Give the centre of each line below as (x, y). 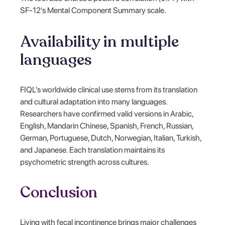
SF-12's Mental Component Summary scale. (93, 10)
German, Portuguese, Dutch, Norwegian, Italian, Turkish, (111, 138)
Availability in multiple (100, 41)
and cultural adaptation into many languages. (94, 101)
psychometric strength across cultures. (85, 162)
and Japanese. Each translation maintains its (93, 150)
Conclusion (59, 192)
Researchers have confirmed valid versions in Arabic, (107, 114)
